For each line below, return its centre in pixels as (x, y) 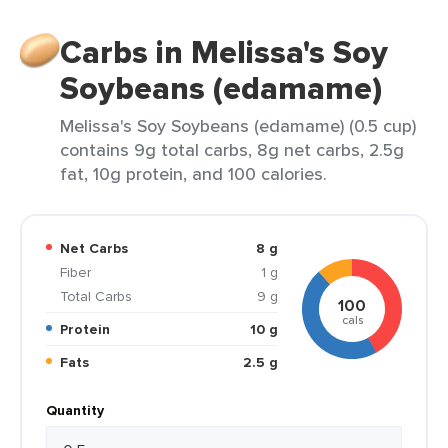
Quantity (75, 410)
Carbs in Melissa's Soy (224, 52)
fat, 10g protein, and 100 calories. (193, 173)
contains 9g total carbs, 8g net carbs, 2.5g (232, 149)
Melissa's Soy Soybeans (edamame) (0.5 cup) (238, 125)
